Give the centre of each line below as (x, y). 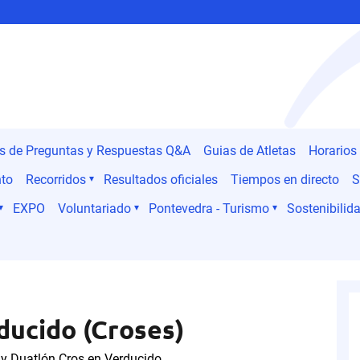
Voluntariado (94, 209)
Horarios (333, 151)
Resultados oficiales (161, 180)
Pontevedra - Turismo (209, 209)
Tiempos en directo (285, 180)
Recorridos (56, 180)
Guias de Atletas (250, 151)
